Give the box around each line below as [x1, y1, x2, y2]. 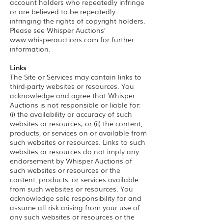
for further [98, 34, 134, 44]
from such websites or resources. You [10, 184, 133, 193]
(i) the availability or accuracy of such [10, 109, 132, 119]
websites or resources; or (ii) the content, [10, 118, 142, 128]
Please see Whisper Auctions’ [10, 25, 106, 35]
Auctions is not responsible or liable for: [10, 100, 140, 110]
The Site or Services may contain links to [10, 72, 141, 82]
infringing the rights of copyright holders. [10, 16, 145, 26]
